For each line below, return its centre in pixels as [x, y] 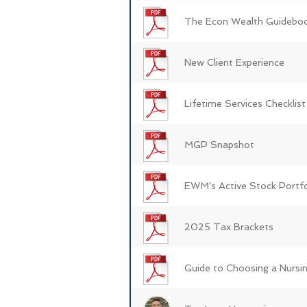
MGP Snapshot [219, 144]
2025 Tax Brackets [229, 226]
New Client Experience [234, 62]
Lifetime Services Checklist [245, 103]
